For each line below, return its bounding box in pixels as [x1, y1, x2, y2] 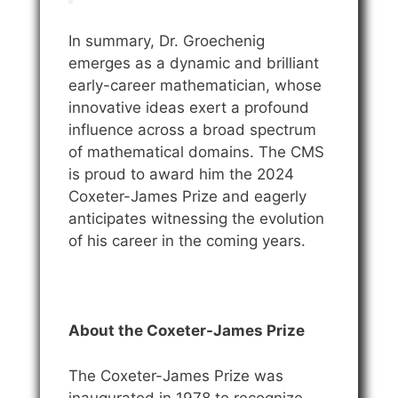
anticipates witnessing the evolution [68, 210, 324, 228]
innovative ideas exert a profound [68, 99, 309, 117]
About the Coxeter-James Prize [68, 322, 305, 340]
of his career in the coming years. [68, 232, 306, 251]
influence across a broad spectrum [68, 121, 316, 139]
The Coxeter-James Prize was [68, 366, 283, 385]
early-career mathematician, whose [68, 76, 322, 95]
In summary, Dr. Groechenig [68, 32, 265, 51]
